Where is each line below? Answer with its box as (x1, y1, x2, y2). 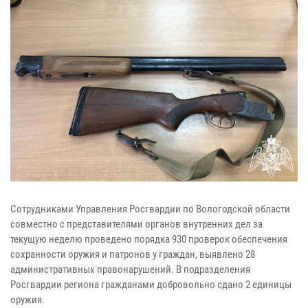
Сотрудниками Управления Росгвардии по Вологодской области (10, 203, 290, 216)
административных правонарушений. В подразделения (10, 263, 250, 276)
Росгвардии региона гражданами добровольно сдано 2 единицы (10, 278, 291, 291)
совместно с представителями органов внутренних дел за (10, 218, 263, 231)
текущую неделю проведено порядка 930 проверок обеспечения (10, 233, 287, 246)
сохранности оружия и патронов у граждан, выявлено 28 (10, 248, 255, 261)
